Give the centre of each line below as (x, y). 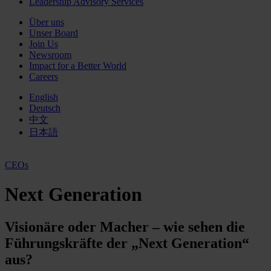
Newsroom (50, 55)
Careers (44, 77)
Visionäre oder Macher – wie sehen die (125, 227)
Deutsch (45, 108)
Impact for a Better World (78, 66)
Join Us (44, 44)
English (44, 97)
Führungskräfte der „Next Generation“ (127, 243)
